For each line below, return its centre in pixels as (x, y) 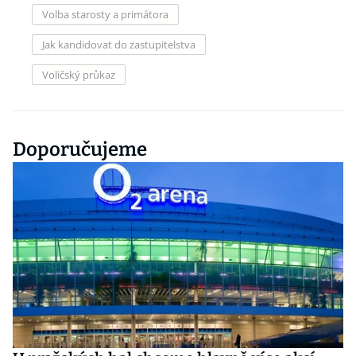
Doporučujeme (80, 149)
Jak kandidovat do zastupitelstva (119, 44)
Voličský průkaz (79, 75)
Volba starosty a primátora (105, 14)
